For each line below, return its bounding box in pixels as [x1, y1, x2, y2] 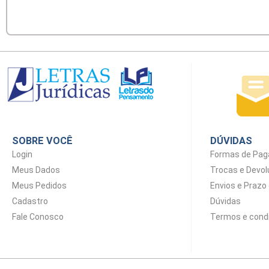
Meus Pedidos [12, 181, 67, 190]
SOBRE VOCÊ [12, 135, 73, 147]
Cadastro [12, 196, 48, 206]
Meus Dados [12, 165, 60, 175]
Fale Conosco [12, 212, 64, 222]
